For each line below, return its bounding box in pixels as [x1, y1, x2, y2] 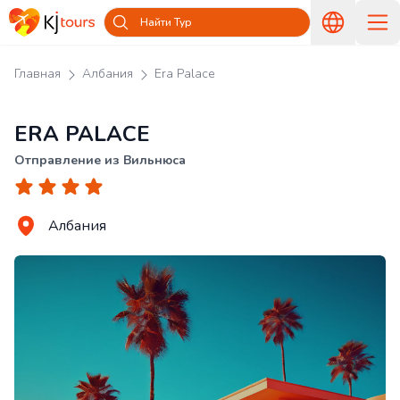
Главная [14, 65, 61, 82]
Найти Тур [140, 15, 192, 29]
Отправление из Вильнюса [14, 152, 186, 169]
